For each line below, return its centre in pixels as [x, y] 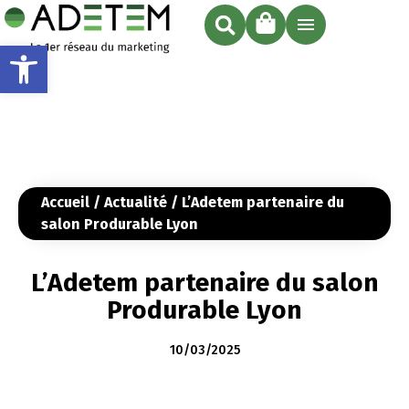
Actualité [136, 203]
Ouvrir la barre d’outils [160, 54]
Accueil [65, 203]
